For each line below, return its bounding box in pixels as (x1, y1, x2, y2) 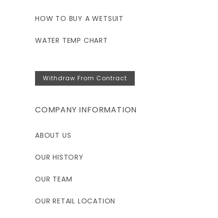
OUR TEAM (35, 174, 73, 184)
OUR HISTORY (35, 152, 84, 163)
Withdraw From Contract (43, 74, 127, 83)
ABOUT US (35, 130, 72, 141)
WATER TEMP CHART (35, 36, 108, 46)
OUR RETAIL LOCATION (35, 196, 116, 206)
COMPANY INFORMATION (35, 104, 137, 116)
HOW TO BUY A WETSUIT (35, 14, 124, 24)
